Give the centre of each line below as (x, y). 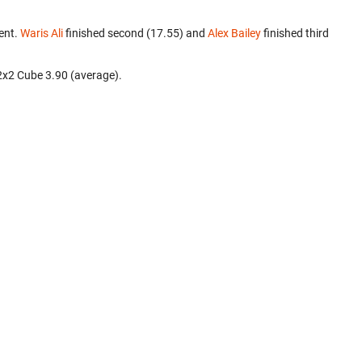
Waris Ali (42, 34)
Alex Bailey (234, 34)
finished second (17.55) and (135, 34)
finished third (295, 34)
